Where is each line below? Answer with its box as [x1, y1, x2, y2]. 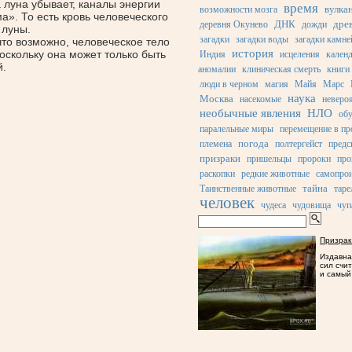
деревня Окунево [200, 19, 268, 31]
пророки [298, 153, 331, 165]
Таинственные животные [200, 183, 296, 195]
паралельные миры [200, 123, 273, 135]
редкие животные [241, 168, 310, 180]
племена [200, 138, 232, 150]
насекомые [240, 93, 281, 105]
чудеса [261, 200, 286, 211]
